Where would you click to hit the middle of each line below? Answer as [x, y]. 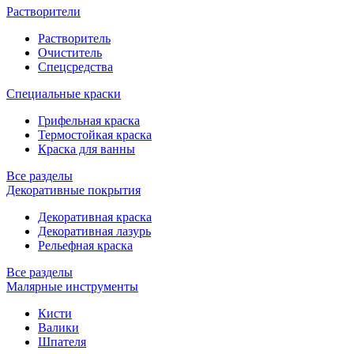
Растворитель [74, 38]
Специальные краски [64, 93]
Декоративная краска [95, 217]
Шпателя [62, 341]
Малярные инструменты [72, 286]
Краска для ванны [87, 149]
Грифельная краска [89, 120]
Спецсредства [75, 66]
